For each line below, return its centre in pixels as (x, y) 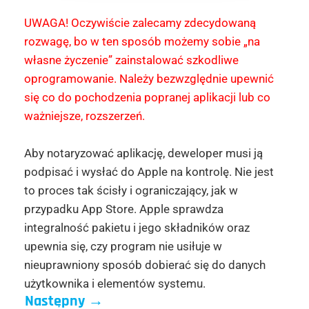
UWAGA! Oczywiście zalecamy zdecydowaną (140, 22)
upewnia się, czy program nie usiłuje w (123, 246)
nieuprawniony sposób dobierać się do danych (144, 265)
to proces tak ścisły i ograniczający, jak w (131, 190)
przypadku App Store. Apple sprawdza (123, 209)
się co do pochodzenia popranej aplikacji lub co (147, 97)
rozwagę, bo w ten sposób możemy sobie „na (142, 41)
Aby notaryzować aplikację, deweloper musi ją (143, 153)
